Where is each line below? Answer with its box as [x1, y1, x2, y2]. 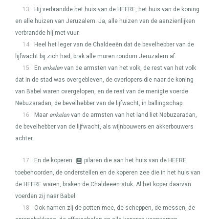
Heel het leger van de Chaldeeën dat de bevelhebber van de [34, 41, 194, 48]
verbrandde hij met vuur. [15, 29, 80, 36]
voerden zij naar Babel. [15, 193, 77, 199]
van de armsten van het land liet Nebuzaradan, [69, 111, 197, 118]
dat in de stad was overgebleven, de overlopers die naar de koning [15, 76, 194, 83]
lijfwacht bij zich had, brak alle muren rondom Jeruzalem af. [15, 53, 176, 60]
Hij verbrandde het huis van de [34, 6, 117, 13]
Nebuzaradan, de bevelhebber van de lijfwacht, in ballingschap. [15, 100, 184, 107]
